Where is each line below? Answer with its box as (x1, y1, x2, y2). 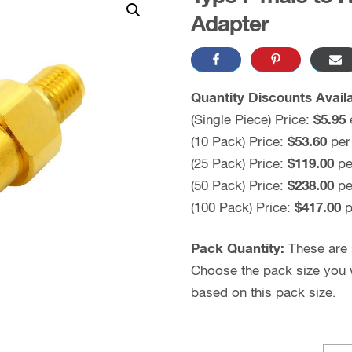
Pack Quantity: (190, 243, 284, 256)
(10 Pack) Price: (190, 136, 288, 149)
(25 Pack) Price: (190, 158, 288, 171)
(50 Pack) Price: (190, 180, 288, 193)
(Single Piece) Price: (190, 114, 313, 127)
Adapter (190, 14, 269, 36)
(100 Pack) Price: (190, 202, 295, 215)
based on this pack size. (190, 287, 336, 300)
